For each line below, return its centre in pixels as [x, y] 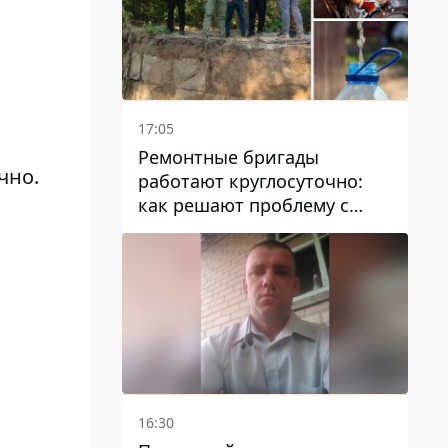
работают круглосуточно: [250, 180]
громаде [174, 252]
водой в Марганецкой [235, 228]
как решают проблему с [243, 204]
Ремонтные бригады [228, 156]
